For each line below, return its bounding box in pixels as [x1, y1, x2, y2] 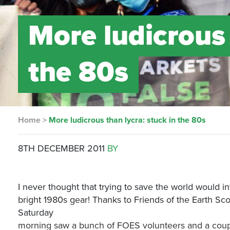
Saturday [18, 207, 54, 218]
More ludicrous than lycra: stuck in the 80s [49, 115, 206, 125]
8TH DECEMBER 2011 [18, 143, 105, 154]
